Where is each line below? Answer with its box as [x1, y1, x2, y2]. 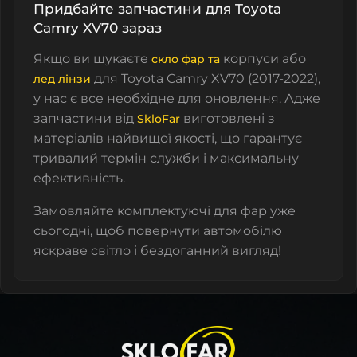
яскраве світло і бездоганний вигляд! [33, 242, 281, 258]
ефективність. [33, 170, 125, 186]
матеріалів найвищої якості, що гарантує [33, 130, 302, 146]
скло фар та [151, 51, 223, 66]
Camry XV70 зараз [33, 19, 162, 36]
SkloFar [137, 111, 180, 126]
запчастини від [33, 110, 137, 126]
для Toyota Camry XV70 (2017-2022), [91, 70, 320, 86]
